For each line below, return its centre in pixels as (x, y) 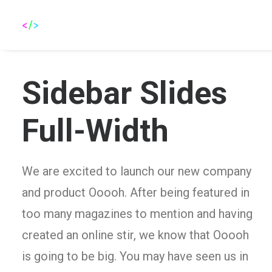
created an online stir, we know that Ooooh (135, 235)
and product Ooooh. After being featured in (136, 192)
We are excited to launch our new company (137, 171)
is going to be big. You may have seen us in (135, 256)
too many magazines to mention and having (137, 214)
